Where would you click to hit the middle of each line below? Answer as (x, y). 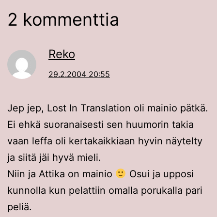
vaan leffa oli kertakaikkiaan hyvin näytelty (105, 141)
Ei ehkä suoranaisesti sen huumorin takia (101, 125)
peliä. (20, 207)
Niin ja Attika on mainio (61, 174)
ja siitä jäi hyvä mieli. (54, 158)
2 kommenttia (63, 20)
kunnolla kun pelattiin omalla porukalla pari (105, 191)
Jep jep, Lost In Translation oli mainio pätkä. (108, 108)
